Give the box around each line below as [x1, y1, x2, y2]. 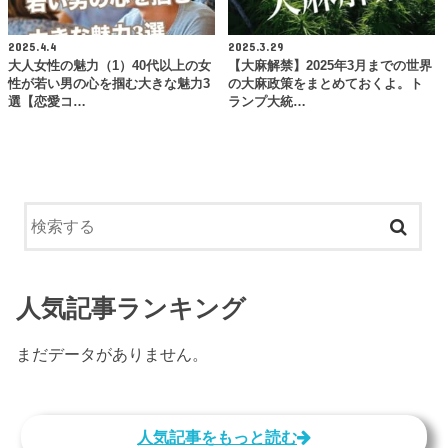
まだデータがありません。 [16, 345, 209, 364]
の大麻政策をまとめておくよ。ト [228, 77, 424, 92]
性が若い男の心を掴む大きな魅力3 [8, 77, 211, 92]
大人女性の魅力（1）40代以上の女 [8, 59, 212, 74]
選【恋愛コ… [8, 95, 87, 110]
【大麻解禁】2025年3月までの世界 [228, 59, 433, 74]
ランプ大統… [228, 95, 307, 110]
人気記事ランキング [16, 294, 247, 322]
